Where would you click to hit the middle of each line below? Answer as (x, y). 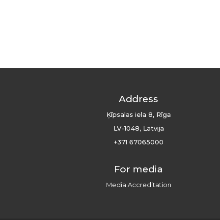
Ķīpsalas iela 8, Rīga (138, 115)
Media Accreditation (138, 185)
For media (138, 169)
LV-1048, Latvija (138, 128)
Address (138, 99)
